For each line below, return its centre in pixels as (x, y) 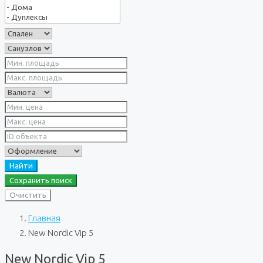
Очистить (28, 195)
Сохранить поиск (41, 181)
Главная (44, 218)
